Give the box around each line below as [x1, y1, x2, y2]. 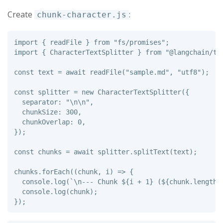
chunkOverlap [21, 117, 70, 126]
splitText [133, 147, 169, 156]
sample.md [129, 68, 165, 76]
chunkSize [21, 108, 58, 116]
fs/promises [117, 38, 161, 46]
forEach [41, 167, 70, 176]
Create [7, 8, 34, 20]
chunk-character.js [37, 9, 126, 19]
